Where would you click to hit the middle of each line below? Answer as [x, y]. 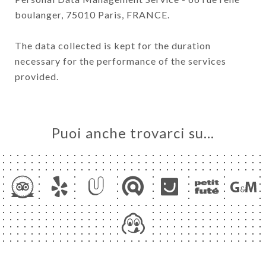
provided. [37, 76]
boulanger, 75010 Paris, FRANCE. [92, 14]
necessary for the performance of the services [121, 61]
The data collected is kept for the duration [113, 45]
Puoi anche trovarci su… [133, 133]
